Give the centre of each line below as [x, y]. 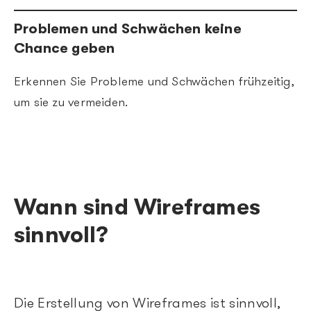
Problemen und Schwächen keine [128, 28]
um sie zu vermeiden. [71, 103]
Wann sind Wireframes [137, 207]
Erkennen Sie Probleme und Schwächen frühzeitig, [154, 82]
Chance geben [65, 48]
